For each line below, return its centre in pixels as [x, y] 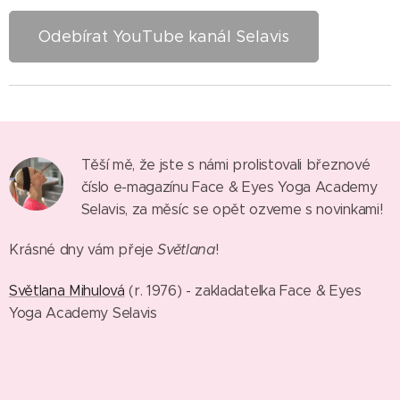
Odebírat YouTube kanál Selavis [164, 36]
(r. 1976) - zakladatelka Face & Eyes [243, 290]
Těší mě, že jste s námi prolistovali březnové [225, 164]
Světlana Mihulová [67, 290]
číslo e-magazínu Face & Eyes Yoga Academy [229, 187]
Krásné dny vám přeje [83, 249]
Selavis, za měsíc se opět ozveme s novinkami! [232, 209]
